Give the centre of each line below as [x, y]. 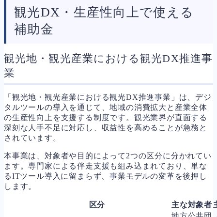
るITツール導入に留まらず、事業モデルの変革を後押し [106, 176]
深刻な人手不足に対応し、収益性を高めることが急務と [106, 127]
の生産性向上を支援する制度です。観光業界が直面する [106, 117]
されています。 [32, 138]
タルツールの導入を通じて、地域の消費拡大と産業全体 [106, 107]
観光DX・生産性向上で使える [104, 12]
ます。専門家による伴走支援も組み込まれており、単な [106, 166]
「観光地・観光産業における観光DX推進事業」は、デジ [108, 97]
